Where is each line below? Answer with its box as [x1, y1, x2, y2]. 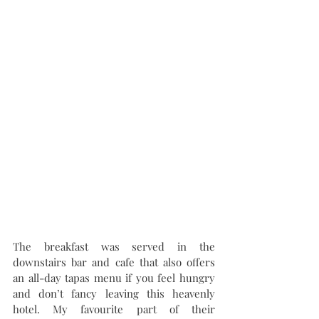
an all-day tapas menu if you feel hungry [13, 270, 215, 285]
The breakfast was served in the [13, 239, 215, 253]
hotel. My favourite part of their [13, 301, 215, 316]
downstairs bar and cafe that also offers [13, 254, 215, 269]
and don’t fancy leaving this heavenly [13, 286, 215, 300]
